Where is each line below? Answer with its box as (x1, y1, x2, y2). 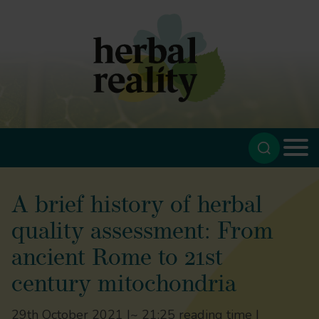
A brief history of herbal (11, 194, 262, 219)
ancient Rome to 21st (11, 247, 223, 271)
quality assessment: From (11, 221, 273, 245)
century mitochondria (11, 273, 236, 298)
